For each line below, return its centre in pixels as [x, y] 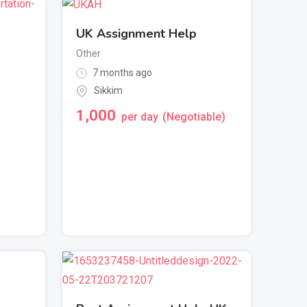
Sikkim [108, 90]
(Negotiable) [194, 117]
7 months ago [121, 72]
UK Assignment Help [136, 33]
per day [140, 117]
